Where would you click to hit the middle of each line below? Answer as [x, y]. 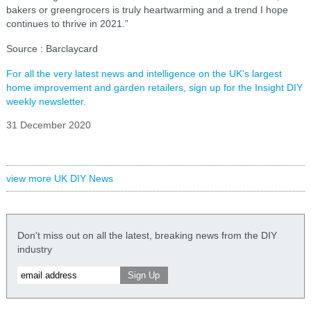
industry [34, 249]
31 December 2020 [48, 125]
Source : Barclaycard [52, 49]
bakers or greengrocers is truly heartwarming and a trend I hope [147, 10]
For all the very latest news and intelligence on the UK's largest [144, 74]
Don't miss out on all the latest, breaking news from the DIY [147, 235]
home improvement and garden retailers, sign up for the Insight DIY [154, 87]
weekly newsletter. [46, 101]
